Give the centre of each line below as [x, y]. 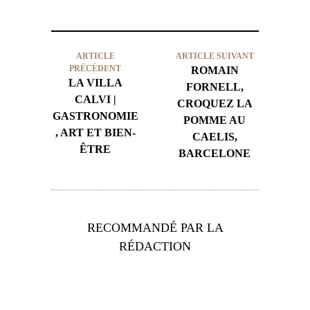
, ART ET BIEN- [95, 132]
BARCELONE [215, 153]
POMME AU [215, 120]
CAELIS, [215, 136]
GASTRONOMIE [95, 116]
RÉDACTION [155, 246]
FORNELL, [215, 86]
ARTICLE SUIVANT [215, 56]
